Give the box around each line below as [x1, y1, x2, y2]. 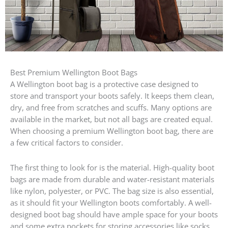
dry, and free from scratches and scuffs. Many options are [10, 102, 212, 112]
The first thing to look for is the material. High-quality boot [10, 162, 214, 173]
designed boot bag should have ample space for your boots [10, 209, 218, 219]
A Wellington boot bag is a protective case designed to [10, 78, 198, 89]
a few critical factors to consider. [10, 137, 123, 148]
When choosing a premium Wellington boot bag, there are [10, 125, 213, 136]
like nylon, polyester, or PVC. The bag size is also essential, [10, 185, 214, 196]
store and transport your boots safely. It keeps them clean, [10, 90, 214, 101]
